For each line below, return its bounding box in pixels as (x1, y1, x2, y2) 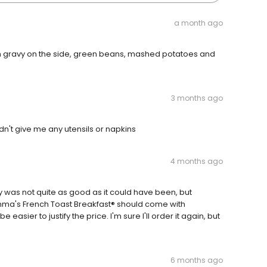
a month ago (174, 18, 223, 28)
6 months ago (170, 255, 223, 265)
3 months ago (171, 93, 223, 103)
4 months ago (170, 156, 223, 166)
